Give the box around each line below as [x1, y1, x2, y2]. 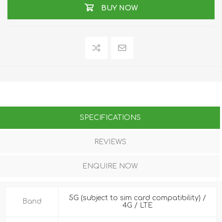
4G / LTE [122, 202, 153, 210]
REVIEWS [94, 138, 126, 146]
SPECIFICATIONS [79, 114, 141, 122]
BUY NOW [101, 4, 138, 12]
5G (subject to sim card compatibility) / [69, 194, 206, 202]
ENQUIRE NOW [82, 163, 138, 170]
